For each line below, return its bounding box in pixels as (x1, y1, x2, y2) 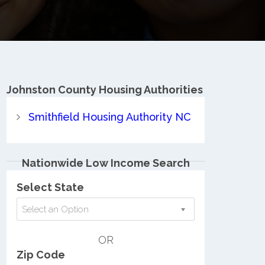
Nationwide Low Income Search (21, 156, 190, 169)
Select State (16, 181, 84, 194)
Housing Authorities (96, 83, 203, 96)
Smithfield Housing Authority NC (28, 110, 191, 123)
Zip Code (16, 248, 65, 261)
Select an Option (21, 204, 89, 215)
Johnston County (7, 83, 96, 96)
